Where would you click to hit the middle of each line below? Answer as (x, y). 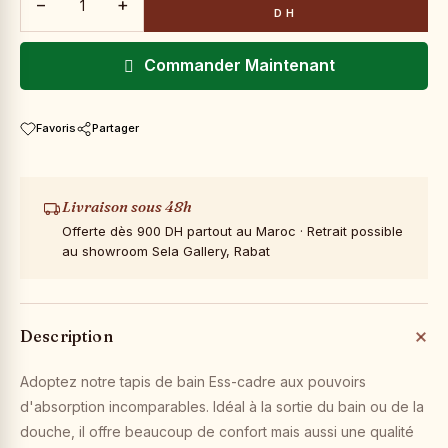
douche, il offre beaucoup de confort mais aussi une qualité (217, 431)
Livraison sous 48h (127, 206)
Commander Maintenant (239, 64)
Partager (115, 128)
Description (66, 336)
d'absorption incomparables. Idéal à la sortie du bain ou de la (222, 406)
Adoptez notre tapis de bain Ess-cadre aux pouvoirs (193, 381)
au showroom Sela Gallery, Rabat (166, 251)
